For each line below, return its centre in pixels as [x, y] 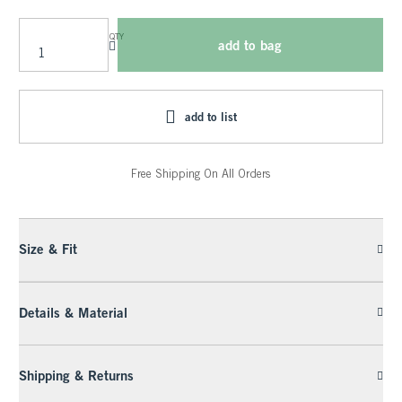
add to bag [250, 45]
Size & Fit [48, 249]
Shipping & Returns [77, 376]
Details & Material [74, 312]
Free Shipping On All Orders [201, 174]
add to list [210, 117]
